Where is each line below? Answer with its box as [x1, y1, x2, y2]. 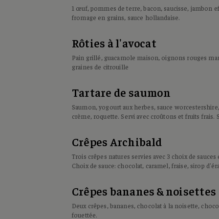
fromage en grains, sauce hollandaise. [72, 13, 180, 22]
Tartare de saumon [72, 85, 171, 99]
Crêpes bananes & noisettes [72, 184, 216, 198]
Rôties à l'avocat [72, 36, 156, 50]
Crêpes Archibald [72, 134, 162, 149]
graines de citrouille [72, 63, 129, 71]
